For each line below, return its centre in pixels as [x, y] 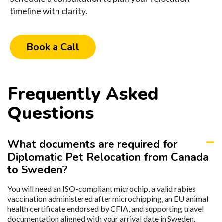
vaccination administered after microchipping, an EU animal [108, 199]
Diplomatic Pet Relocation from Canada [108, 157]
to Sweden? [37, 170]
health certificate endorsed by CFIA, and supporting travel [106, 209]
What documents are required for [92, 144]
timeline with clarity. [49, 11]
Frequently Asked [83, 94]
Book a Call [53, 47]
